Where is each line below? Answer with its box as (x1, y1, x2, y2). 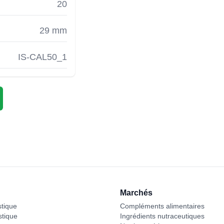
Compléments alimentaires (120, 202, 204, 210)
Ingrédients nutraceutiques (120, 212, 204, 220)
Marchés (120, 188, 152, 197)
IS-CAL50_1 (18, 52, 67, 62)
